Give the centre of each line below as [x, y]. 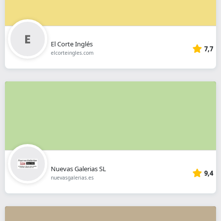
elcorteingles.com [72, 53]
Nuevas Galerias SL [78, 168]
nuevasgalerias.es [72, 177]
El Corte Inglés [72, 44]
